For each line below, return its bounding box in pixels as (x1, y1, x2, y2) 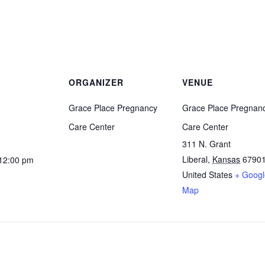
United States (182, 169, 232, 180)
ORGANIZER (69, 76, 124, 88)
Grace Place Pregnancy (69, 102, 157, 114)
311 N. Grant (182, 138, 231, 150)
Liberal (182, 153, 208, 165)
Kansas (212, 153, 240, 165)
